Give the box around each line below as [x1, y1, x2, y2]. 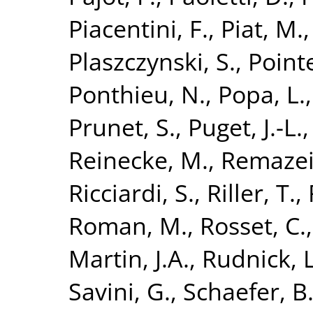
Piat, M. [221, 11, 303, 45]
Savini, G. [68, 274, 170, 307]
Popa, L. [218, 77, 305, 110]
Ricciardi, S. [68, 175, 194, 209]
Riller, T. [207, 175, 296, 209]
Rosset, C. [200, 208, 306, 242]
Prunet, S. [68, 110, 175, 143]
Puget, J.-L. [188, 110, 303, 143]
